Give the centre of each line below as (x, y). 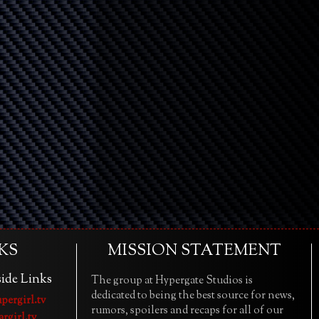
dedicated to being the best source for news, (193, 296)
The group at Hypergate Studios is (172, 281)
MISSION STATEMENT (194, 251)
